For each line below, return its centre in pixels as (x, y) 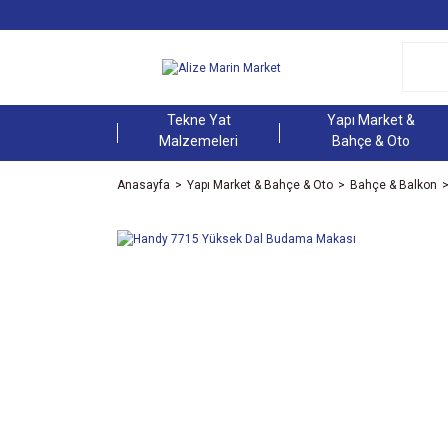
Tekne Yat (198, 119)
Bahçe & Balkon (393, 184)
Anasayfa (143, 184)
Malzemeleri (199, 140)
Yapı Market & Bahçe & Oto (260, 184)
